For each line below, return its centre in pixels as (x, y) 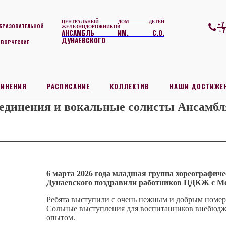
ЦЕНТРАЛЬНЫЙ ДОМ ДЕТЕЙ (113, 21)
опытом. (61, 218)
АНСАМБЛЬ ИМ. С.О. (113, 33)
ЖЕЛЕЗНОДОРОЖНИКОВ (91, 26)
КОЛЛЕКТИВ (130, 87)
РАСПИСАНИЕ (68, 87)
